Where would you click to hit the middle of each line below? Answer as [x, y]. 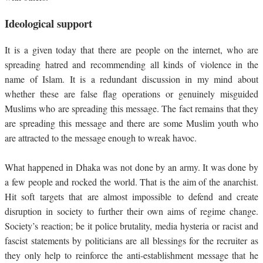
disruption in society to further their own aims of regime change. [131, 211]
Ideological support [48, 23]
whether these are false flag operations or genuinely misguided [131, 94]
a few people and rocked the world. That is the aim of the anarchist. [131, 182]
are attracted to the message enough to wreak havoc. [102, 138]
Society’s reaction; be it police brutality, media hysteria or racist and [131, 226]
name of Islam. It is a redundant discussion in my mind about [131, 79]
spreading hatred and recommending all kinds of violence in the [131, 65]
